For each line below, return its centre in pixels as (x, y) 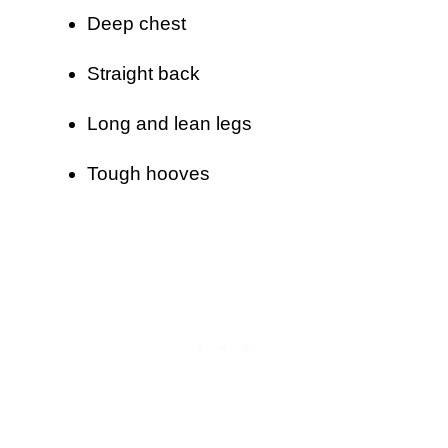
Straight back (143, 73)
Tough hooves (148, 173)
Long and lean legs (169, 123)
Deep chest (136, 23)
